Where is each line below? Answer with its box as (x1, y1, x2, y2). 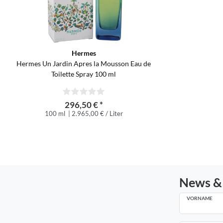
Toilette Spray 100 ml (51, 69, 116, 78)
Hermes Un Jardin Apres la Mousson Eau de (16, 59, 151, 68)
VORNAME (186, 195, 213, 201)
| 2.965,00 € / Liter (66, 109, 123, 117)
